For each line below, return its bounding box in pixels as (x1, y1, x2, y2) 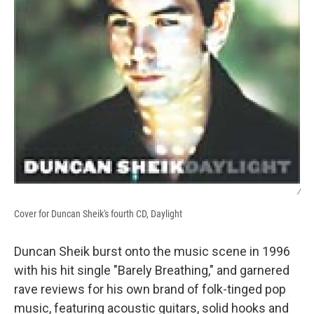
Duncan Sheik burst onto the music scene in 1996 (14, 244, 290, 259)
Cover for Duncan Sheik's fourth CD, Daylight (14, 208, 182, 220)
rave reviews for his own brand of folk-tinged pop (14, 282, 286, 297)
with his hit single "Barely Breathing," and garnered (14, 263, 289, 278)
